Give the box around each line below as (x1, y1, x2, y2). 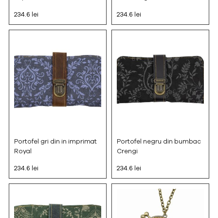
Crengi (117, 146, 138, 156)
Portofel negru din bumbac (117, 137, 201, 146)
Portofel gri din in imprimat (14, 137, 97, 146)
